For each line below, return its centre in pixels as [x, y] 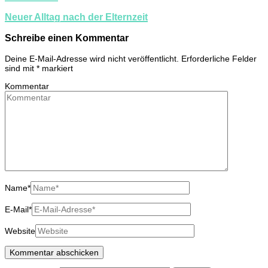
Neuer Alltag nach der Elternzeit [76, 17]
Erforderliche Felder [219, 58]
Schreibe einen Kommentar [67, 38]
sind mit [21, 68]
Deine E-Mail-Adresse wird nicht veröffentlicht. [92, 58]
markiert [56, 68]
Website [20, 231]
